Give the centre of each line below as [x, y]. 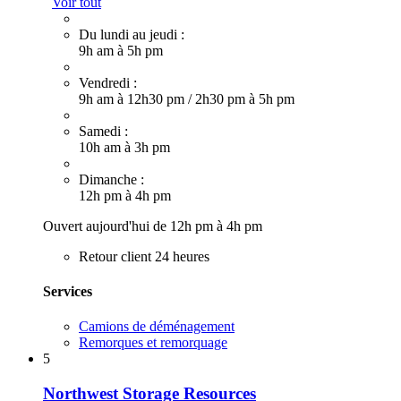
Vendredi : [108, 82]
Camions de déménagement [157, 327]
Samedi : [103, 131]
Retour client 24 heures [144, 256]
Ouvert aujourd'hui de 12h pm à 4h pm [153, 226]
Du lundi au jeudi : [132, 34]
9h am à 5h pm [121, 50]
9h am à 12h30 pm [133, 98]
